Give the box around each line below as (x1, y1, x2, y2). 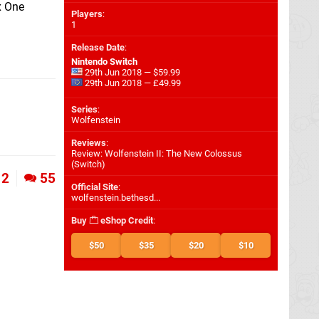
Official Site (71, 182, 118, 192)
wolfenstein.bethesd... (71, 192, 160, 203)
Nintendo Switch (71, 56, 137, 67)
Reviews (71, 137, 106, 148)
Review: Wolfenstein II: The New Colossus (71, 148, 242, 159)
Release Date (71, 42, 125, 53)
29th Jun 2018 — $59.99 (83, 67, 180, 78)
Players (71, 9, 103, 19)
